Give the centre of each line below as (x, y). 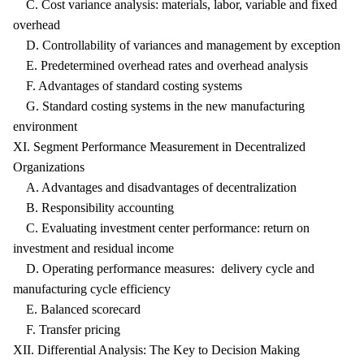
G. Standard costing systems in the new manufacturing (159, 106)
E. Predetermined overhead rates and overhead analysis (160, 65)
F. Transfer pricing (67, 329)
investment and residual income (93, 248)
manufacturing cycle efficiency (92, 289)
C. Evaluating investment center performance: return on (161, 228)
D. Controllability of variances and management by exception (177, 45)
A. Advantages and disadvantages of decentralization (155, 187)
